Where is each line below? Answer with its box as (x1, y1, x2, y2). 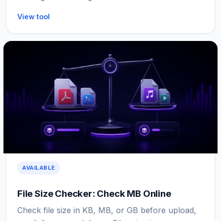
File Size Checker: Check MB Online (17, 187, 171, 199)
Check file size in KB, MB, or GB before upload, (17, 205, 196, 215)
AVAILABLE (22, 164, 56, 171)
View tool (17, 12, 50, 21)
